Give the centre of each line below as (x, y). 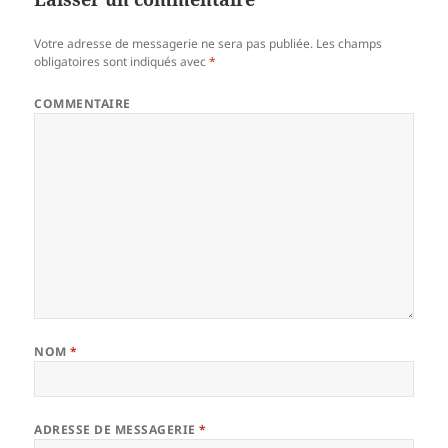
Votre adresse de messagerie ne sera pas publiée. (174, 43)
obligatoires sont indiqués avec (122, 61)
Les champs (348, 43)
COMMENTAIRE (82, 103)
